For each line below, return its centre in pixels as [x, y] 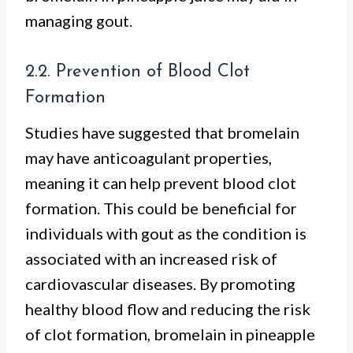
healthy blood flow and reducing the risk [168, 309]
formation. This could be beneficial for [161, 208]
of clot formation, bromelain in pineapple [170, 334]
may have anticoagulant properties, [149, 158]
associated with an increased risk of [151, 258]
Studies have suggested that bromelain [162, 132]
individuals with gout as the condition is [166, 233]
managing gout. [79, 20]
